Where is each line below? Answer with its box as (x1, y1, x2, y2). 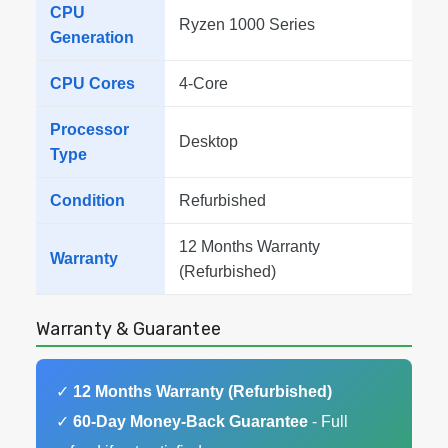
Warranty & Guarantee (36, 318, 221, 340)
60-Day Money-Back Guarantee (73, 413, 308, 430)
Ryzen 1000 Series (179, 16, 315, 33)
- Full (308, 413, 348, 430)
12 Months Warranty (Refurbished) (73, 383, 332, 400)
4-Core (179, 75, 228, 92)
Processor (50, 121, 129, 138)
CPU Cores (50, 75, 135, 92)
